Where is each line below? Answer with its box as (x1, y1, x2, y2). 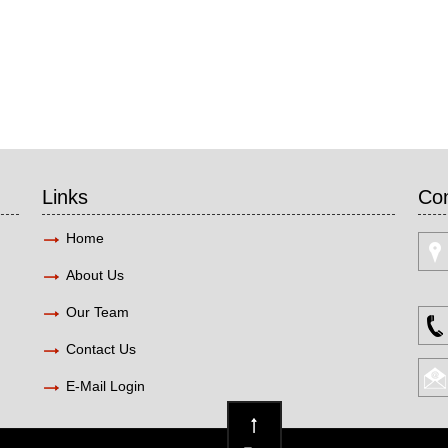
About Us (65, 267, 124, 284)
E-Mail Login (65, 378, 149, 395)
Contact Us (65, 341, 136, 358)
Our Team (65, 304, 129, 321)
